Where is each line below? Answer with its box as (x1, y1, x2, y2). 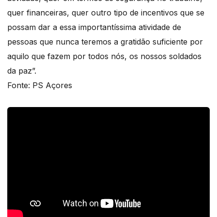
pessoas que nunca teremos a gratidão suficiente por (7, 37, 203, 47)
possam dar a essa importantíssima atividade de (7, 22, 181, 32)
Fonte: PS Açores (7, 80, 72, 91)
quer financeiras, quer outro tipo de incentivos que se (7, 8, 204, 18)
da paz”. (7, 66, 36, 76)
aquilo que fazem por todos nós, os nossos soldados (7, 51, 201, 62)
